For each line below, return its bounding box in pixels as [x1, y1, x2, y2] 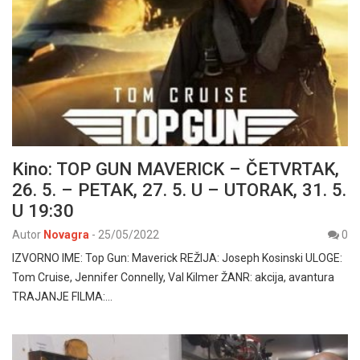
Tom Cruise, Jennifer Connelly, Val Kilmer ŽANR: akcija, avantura [12, 270, 334, 284]
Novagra [43, 227, 89, 241]
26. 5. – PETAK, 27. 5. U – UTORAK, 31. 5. [12, 178, 346, 200]
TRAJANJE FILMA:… [12, 289, 112, 303]
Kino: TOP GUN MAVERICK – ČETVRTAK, [12, 157, 339, 179]
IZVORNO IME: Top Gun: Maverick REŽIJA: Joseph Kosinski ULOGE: [12, 251, 342, 264]
